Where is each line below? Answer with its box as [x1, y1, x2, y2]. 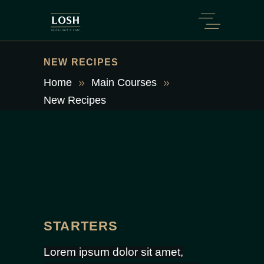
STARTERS [44, 219, 118, 233]
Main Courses [91, 76, 157, 88]
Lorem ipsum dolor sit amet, [44, 246, 183, 258]
